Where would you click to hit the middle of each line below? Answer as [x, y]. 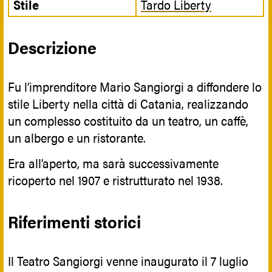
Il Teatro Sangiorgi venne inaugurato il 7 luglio [128, 261]
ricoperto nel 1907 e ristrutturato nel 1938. [115, 180]
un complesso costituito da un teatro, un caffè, [128, 121]
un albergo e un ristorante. [78, 138]
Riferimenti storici [74, 221]
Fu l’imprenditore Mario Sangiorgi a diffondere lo [135, 87]
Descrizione [52, 46]
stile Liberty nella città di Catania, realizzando [128, 104]
